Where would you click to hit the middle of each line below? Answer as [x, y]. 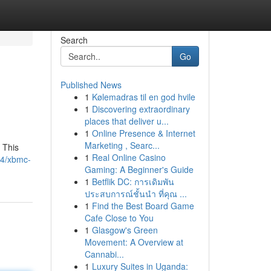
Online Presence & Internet [143, 133]
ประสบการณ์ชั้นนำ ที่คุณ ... [135, 194]
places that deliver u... [126, 121]
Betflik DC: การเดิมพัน [133, 181]
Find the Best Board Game [143, 206]
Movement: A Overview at [134, 242]
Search [74, 40]
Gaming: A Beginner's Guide [139, 169]
